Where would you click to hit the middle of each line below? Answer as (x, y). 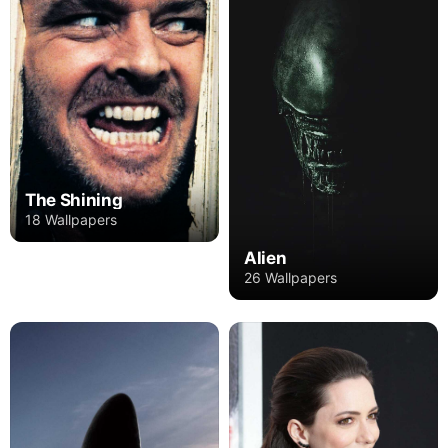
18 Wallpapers (71, 219)
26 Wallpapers (290, 278)
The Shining (74, 199)
